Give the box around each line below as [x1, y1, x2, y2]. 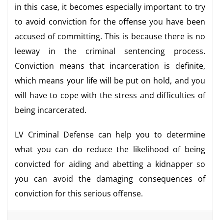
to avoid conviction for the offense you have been [15, 16, 205, 27]
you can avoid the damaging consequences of [15, 173, 205, 184]
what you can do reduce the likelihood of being [15, 143, 205, 155]
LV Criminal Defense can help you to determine [15, 129, 205, 140]
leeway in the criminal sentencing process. [15, 45, 205, 56]
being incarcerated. [15, 104, 87, 115]
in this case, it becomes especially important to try [15, 1, 205, 12]
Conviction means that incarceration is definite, [15, 60, 205, 71]
